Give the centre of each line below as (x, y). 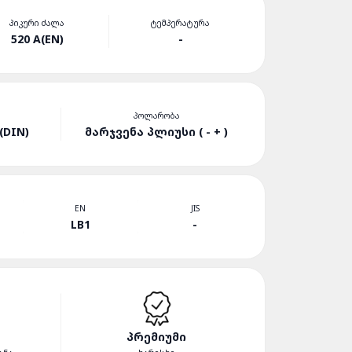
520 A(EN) (37, 38)
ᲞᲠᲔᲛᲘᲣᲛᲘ (157, 337)
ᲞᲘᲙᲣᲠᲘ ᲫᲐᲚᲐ (37, 22)
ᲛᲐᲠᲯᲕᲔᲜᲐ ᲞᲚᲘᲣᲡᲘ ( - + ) (157, 131)
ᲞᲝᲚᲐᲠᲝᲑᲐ (156, 115)
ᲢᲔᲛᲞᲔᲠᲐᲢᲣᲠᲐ (181, 22)
